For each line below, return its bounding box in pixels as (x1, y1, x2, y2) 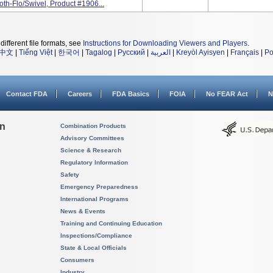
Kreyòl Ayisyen (176, 48, 225, 57)
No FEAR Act (206, 90, 248, 97)
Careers (68, 90, 92, 97)
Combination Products (60, 122, 126, 129)
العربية (151, 48, 171, 57)
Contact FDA (6, 90, 48, 97)
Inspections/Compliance (60, 232, 132, 239)
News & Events (60, 208, 105, 214)
